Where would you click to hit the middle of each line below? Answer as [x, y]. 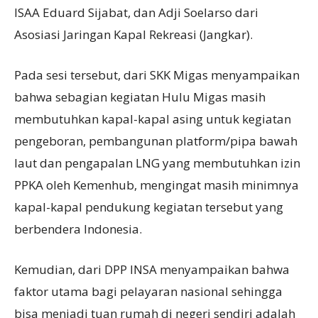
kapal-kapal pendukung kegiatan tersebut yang [149, 207]
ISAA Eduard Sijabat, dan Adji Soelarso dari [136, 13]
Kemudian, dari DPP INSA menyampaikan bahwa [152, 270]
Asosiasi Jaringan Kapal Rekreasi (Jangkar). [133, 35]
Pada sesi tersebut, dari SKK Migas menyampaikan [157, 75]
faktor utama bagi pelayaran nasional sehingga [148, 292]
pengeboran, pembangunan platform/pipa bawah [156, 141]
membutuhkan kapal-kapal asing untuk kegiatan [153, 119]
